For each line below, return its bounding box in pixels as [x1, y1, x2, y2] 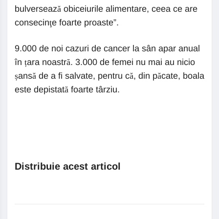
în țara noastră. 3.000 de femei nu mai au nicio [15, 57, 195, 67]
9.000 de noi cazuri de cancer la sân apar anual [15, 44, 200, 53]
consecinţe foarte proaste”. [15, 18, 119, 27]
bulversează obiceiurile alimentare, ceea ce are [15, 4, 197, 14]
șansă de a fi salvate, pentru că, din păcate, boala [15, 71, 204, 81]
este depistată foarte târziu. [15, 85, 120, 94]
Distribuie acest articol [15, 161, 121, 172]
